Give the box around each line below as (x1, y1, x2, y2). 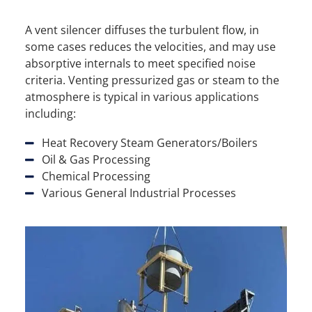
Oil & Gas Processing (42, 152, 150, 167)
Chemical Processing (42, 169, 150, 184)
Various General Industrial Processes (42, 185, 236, 201)
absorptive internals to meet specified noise (25, 56, 256, 71)
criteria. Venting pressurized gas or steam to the (25, 72, 279, 88)
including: (25, 106, 76, 121)
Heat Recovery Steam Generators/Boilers (42, 135, 258, 150)
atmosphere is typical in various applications (25, 89, 259, 104)
